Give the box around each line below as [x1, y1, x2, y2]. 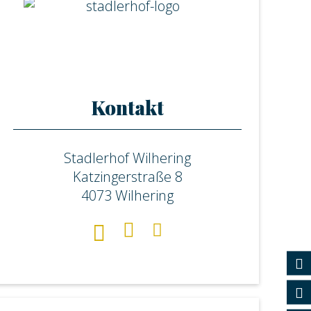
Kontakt [91, 94, 165, 120]
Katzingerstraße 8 [72, 167, 183, 186]
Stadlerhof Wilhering [64, 149, 192, 167]
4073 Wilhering [81, 186, 174, 205]
